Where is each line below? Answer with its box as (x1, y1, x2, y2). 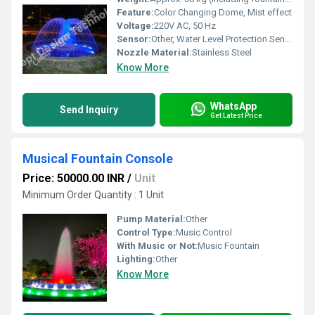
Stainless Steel (192, 47, 252, 58)
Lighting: (117, 254, 155, 264)
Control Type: (117, 227, 176, 238)
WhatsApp (210, 100, 257, 112)
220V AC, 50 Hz (154, 20, 216, 31)
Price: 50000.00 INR (22, 172, 124, 185)
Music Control (176, 227, 232, 238)
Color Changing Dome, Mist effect (154, 7, 292, 18)
